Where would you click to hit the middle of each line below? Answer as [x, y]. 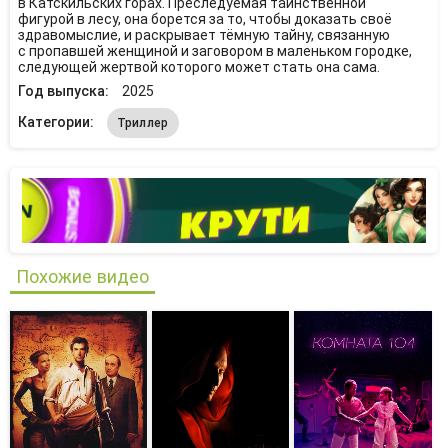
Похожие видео [82, 277]
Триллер [142, 123]
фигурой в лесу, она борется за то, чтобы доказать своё [204, 19]
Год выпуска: [64, 90]
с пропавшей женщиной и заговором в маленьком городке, [214, 51]
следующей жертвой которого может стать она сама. [198, 67]
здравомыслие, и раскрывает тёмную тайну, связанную [203, 35]
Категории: [57, 122]
